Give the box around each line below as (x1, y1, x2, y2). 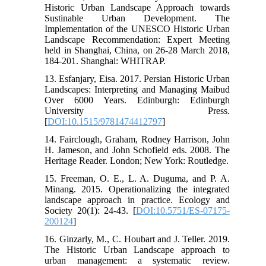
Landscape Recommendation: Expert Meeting (45, 34, 230, 45)
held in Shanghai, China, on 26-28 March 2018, (45, 45, 230, 56)
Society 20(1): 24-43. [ (45, 205, 136, 216)
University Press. (45, 106, 230, 116)
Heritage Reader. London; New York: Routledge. (45, 156, 229, 166)
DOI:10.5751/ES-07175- (135, 205, 230, 216)
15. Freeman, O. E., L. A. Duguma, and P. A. (45, 173, 230, 184)
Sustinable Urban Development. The (45, 13, 230, 24)
